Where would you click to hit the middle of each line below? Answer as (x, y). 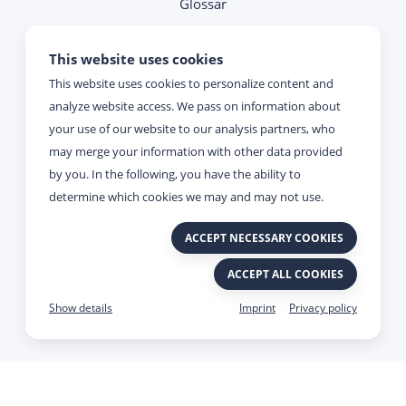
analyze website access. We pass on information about (195, 106)
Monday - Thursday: (203, 136)
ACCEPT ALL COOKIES (285, 274)
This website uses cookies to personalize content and (191, 83)
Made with (55, 324)
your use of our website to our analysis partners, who (192, 129)
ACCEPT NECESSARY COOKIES (264, 237)
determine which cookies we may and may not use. (186, 197)
